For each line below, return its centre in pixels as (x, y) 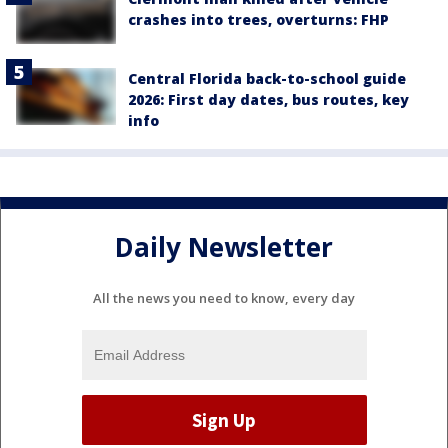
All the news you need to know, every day (224, 298)
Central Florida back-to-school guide (267, 79)
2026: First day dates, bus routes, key (268, 100)
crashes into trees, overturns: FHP (258, 19)
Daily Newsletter (224, 246)
